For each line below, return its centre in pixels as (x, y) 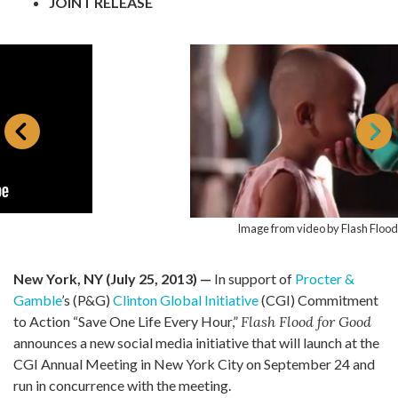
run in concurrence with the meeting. (122, 385)
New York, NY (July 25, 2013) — (112, 278)
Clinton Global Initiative (186, 299)
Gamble (37, 299)
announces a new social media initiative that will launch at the (196, 342)
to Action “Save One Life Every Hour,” (127, 321)
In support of (253, 278)
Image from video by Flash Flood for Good (199, 228)
